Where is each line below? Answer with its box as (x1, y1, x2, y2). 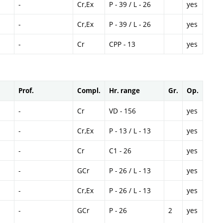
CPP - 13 (109, 39, 135, 49)
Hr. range (109, 86, 140, 95)
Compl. (77, 86, 101, 95)
